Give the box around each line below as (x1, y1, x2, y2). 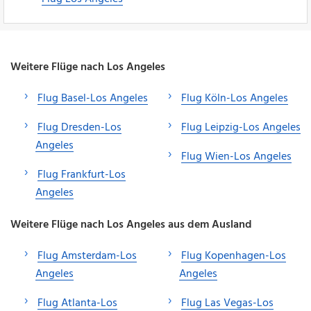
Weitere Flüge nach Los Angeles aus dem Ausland (10, 215, 252, 234)
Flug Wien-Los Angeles (181, 147, 292, 166)
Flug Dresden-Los (37, 118, 121, 137)
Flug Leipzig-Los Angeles (181, 118, 301, 137)
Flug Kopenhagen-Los (181, 246, 286, 265)
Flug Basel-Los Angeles (37, 89, 148, 108)
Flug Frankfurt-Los (37, 165, 126, 184)
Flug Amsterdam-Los (37, 246, 137, 265)
